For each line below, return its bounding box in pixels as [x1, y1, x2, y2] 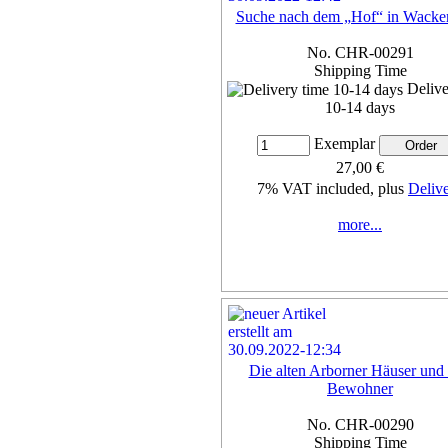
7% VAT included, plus [257, 180, 408, 198]
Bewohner [327, 379, 393, 397]
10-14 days [325, 99, 395, 117]
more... [338, 216, 382, 234]
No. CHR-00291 [306, 43, 414, 61]
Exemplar [309, 135, 379, 153]
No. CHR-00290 [306, 415, 414, 433]
